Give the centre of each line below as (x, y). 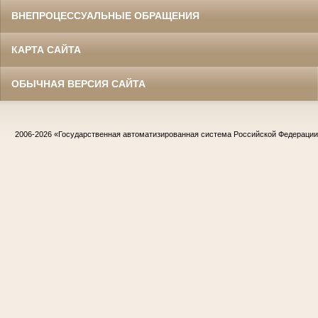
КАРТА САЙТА (46, 50)
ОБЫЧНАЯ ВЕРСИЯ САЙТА (78, 84)
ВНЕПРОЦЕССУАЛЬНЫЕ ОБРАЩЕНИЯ (105, 16)
